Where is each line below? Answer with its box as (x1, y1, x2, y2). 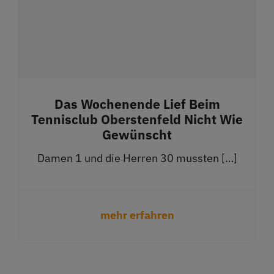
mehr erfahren (100, 207, 174, 222)
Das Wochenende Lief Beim (54, 95, 220, 113)
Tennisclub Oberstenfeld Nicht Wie (31, 110, 243, 128)
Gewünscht (102, 125, 172, 143)
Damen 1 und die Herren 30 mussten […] (37, 150, 237, 165)
